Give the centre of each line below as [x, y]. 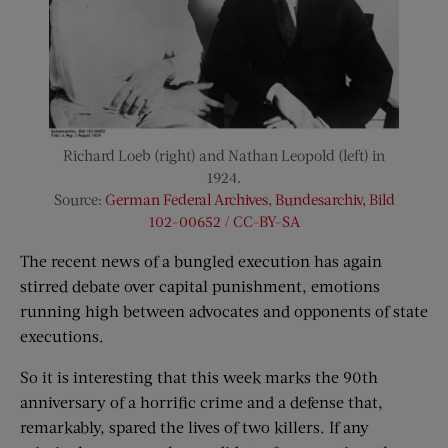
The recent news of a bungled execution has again [201, 261]
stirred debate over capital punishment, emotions [200, 286]
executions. [62, 336]
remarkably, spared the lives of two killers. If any [194, 427]
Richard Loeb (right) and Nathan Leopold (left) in [224, 155]
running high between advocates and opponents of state [224, 311]
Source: [79, 199]
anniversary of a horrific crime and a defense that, [201, 402]
